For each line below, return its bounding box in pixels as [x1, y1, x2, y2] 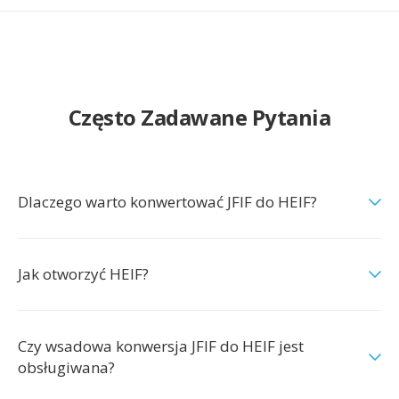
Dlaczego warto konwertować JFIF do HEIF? [18, 191, 317, 212]
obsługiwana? [18, 357, 115, 378]
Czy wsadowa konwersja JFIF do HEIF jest [18, 336, 304, 356]
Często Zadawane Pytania [68, 102, 331, 132]
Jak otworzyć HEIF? [18, 264, 149, 284]
